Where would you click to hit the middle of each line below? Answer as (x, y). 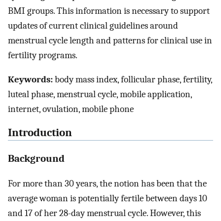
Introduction (40, 133)
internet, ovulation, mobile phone (71, 109)
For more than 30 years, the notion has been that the (107, 183)
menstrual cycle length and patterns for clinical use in (110, 40)
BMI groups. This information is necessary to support (109, 11)
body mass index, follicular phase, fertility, (132, 79)
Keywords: (30, 79)
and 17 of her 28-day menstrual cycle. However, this (104, 213)
